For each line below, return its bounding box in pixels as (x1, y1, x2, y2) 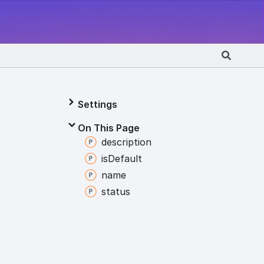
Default (107, 153, 142, 164)
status (101, 186, 130, 197)
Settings (77, 98, 117, 110)
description (101, 136, 151, 148)
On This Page (77, 122, 140, 134)
